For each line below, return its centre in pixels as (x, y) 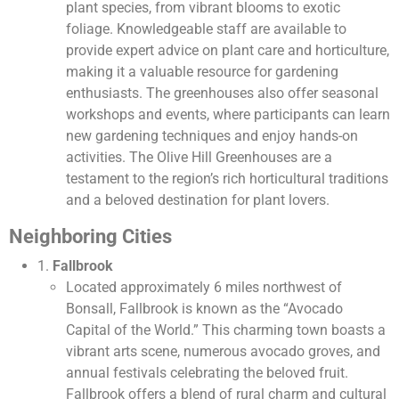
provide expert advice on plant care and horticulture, (228, 51)
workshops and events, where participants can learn (228, 115)
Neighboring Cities (90, 237)
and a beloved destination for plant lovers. (198, 200)
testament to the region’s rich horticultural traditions (227, 179)
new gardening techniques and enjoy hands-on (212, 136)
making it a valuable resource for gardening (202, 72)
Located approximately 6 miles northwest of (204, 288)
